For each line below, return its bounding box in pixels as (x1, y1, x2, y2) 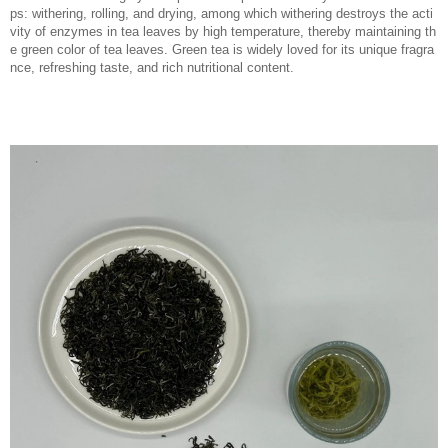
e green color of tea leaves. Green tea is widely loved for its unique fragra (10, 41, 434, 57)
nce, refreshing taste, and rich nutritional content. (10, 59, 294, 75)
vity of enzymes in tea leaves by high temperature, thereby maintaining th (10, 23, 436, 39)
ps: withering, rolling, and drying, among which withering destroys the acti (10, 5, 433, 21)
